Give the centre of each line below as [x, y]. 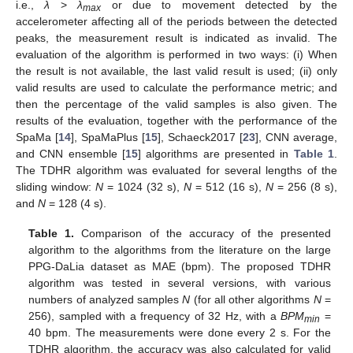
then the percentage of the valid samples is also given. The [176, 104]
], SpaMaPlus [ [108, 137]
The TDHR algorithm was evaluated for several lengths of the [176, 170]
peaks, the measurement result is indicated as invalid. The [176, 37]
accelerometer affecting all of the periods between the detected [176, 21]
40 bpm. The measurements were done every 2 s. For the [180, 332]
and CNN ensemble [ [71, 153]
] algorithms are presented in [216, 153]
